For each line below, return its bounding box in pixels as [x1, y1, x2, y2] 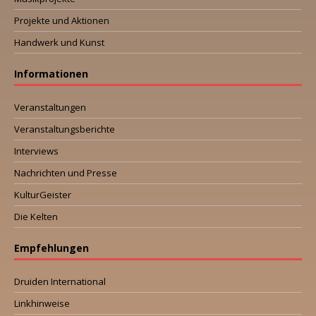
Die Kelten [14, 210, 58, 224]
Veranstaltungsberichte [14, 123, 115, 136]
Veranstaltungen [14, 101, 86, 114]
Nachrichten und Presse [14, 166, 117, 180]
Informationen [14, 67, 88, 81]
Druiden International [14, 275, 106, 288]
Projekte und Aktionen [14, 14, 109, 28]
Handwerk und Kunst [14, 36, 104, 49]
